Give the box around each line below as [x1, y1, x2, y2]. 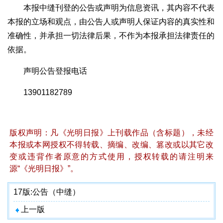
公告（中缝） [32, 188, 80, 197]
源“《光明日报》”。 [9, 164, 79, 173]
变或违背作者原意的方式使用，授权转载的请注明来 [9, 152, 214, 161]
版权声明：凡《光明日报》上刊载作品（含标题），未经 [9, 128, 214, 137]
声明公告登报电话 [23, 67, 87, 76]
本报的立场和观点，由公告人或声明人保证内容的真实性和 [7, 17, 215, 26]
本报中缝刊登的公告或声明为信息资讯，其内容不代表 [23, 3, 215, 12]
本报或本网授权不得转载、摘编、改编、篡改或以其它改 [9, 140, 214, 149]
